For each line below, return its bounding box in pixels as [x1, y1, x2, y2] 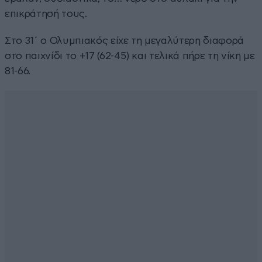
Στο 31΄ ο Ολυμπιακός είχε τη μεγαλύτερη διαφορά [5, 35, 244, 46]
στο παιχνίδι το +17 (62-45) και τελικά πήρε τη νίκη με [5, 50, 255, 61]
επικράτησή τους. [5, 8, 87, 19]
